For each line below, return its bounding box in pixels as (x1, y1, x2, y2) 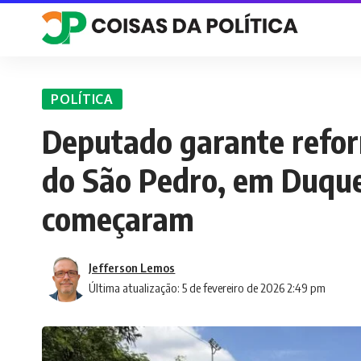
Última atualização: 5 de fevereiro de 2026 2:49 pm (89, 280, 326, 295)
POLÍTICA (51, 90, 114, 107)
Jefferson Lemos (89, 259, 176, 275)
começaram (42, 197, 194, 239)
